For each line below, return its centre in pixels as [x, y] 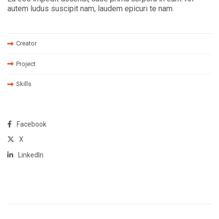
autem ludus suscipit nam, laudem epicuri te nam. [91, 9]
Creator [26, 44]
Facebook [32, 124]
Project [26, 64]
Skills [24, 84]
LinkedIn [31, 155]
